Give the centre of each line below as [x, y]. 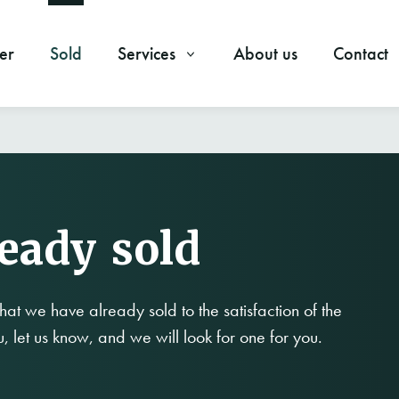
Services [148, 53]
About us [265, 53]
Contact [360, 53]
